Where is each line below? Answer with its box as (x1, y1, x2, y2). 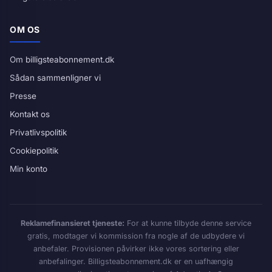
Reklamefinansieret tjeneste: (21, 219, 124, 228)
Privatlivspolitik (10, 127, 67, 137)
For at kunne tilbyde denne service (124, 219, 251, 228)
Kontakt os (10, 109, 50, 119)
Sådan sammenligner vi (10, 73, 101, 83)
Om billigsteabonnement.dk (10, 55, 114, 64)
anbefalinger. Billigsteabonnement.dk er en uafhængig (39, 257, 233, 266)
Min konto (10, 164, 47, 174)
